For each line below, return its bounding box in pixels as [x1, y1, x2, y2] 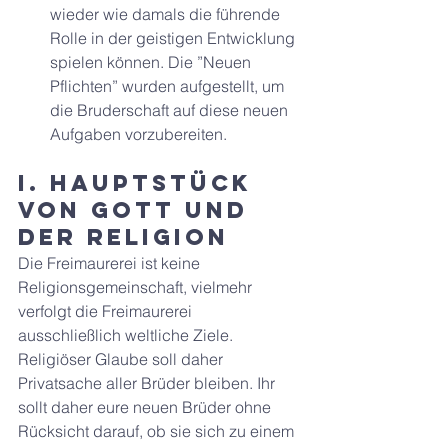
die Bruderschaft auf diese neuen [50, 100, 292, 120]
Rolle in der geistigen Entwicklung [50, 28, 299, 48]
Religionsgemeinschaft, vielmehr [18, 277, 256, 297]
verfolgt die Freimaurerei [18, 301, 196, 321]
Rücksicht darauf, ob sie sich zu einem [18, 421, 298, 441]
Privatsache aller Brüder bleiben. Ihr [18, 373, 279, 393]
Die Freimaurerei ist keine [18, 253, 204, 273]
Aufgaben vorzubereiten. [50, 124, 227, 144]
